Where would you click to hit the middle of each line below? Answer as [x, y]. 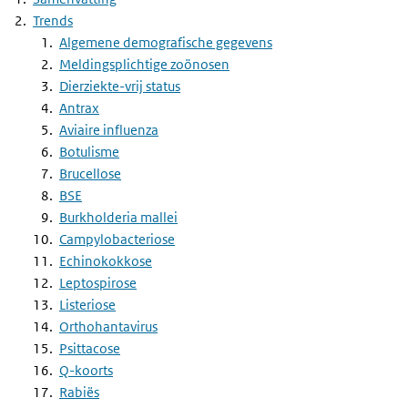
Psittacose [90, 348]
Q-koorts [86, 370]
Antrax [79, 108]
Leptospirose [98, 283]
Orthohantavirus [108, 326]
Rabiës [79, 392]
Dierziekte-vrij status [120, 86]
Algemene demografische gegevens [166, 42]
